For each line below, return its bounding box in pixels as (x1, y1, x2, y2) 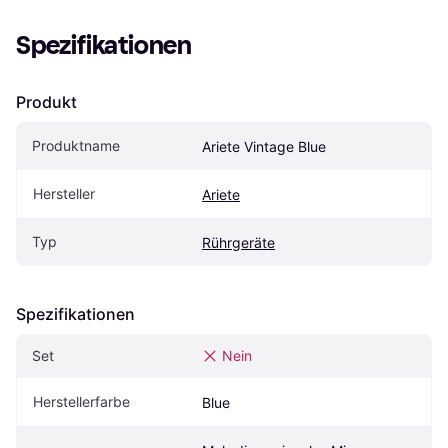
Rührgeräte (202, 233, 275, 251)
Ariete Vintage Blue (202, 137, 326, 155)
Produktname (32, 136, 120, 154)
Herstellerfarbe (33, 392, 130, 410)
